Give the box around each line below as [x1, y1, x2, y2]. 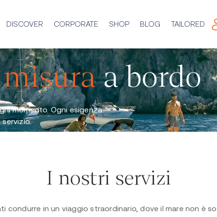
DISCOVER [6, 19, 43, 29]
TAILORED [170, 19, 205, 29]
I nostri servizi [46, 166, 171, 190]
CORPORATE [53, 19, 98, 29]
